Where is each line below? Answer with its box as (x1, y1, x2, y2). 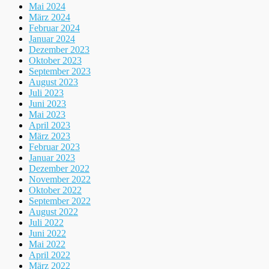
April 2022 (29, 249, 70, 260)
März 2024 (29, 11, 70, 22)
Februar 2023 (29, 141, 80, 152)
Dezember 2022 (29, 163, 89, 174)
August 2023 (29, 76, 78, 87)
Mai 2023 (29, 109, 65, 119)
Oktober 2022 (29, 184, 82, 195)
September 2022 (29, 195, 91, 206)
